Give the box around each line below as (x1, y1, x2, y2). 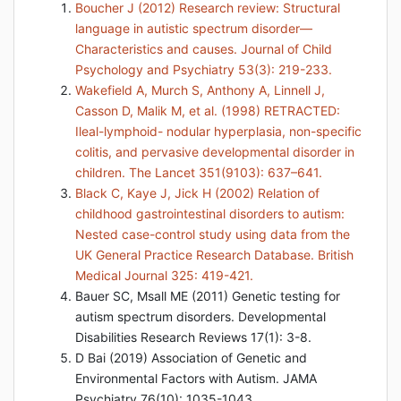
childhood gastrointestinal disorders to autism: (75, 206, 345, 221)
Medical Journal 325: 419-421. (75, 268, 253, 283)
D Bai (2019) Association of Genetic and (75, 350, 307, 365)
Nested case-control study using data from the (75, 226, 350, 242)
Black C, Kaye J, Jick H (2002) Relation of (75, 185, 320, 200)
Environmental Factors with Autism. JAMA (75, 371, 317, 386)
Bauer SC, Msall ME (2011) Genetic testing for (75, 288, 340, 303)
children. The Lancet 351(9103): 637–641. (75, 165, 322, 180)
